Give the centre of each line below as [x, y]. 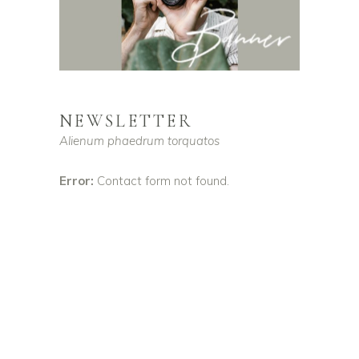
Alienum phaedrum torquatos [139, 141]
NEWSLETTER [126, 121]
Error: [77, 181]
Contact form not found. [161, 181]
